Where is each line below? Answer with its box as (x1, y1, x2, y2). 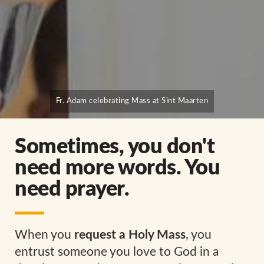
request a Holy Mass (74, 229, 186, 242)
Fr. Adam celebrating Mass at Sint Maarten (55, 97, 209, 105)
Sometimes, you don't (15, 136, 214, 158)
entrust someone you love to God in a (15, 246, 219, 259)
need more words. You (15, 157, 220, 179)
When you (15, 229, 74, 242)
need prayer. (15, 179, 129, 200)
